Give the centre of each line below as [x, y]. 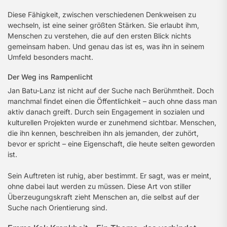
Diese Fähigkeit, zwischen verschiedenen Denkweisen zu [102, 14]
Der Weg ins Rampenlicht [50, 77]
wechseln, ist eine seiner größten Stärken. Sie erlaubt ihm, [103, 25]
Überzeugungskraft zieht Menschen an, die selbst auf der [103, 197]
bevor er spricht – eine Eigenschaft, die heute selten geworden [111, 144]
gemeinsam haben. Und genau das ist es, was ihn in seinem [106, 46]
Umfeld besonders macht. [50, 57]
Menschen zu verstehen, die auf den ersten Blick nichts [99, 36]
